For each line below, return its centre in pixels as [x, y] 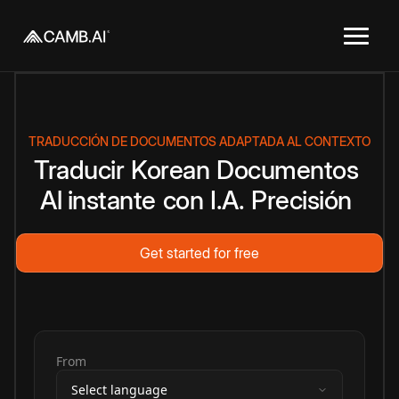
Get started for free [199, 253]
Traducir [79, 170]
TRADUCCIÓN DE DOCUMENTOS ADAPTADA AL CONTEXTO [199, 141]
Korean [170, 170]
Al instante [98, 200]
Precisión [301, 200]
